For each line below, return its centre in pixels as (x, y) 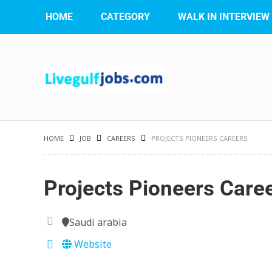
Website (92, 244)
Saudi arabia (98, 222)
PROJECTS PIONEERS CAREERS (199, 138)
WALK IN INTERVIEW (224, 17)
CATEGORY (125, 17)
